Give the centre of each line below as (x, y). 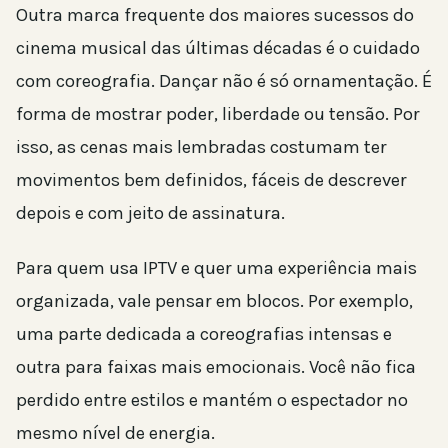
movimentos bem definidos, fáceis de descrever (211, 179)
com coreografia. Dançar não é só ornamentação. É (224, 80)
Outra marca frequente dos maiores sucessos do (215, 14)
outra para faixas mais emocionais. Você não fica (216, 366)
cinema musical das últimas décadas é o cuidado (218, 47)
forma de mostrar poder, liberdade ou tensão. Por (218, 113)
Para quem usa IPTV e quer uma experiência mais (216, 267)
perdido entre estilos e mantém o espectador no (212, 399)
